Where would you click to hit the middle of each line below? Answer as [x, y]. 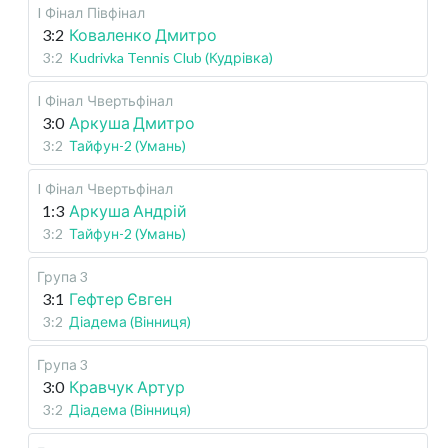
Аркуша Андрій [128, 211]
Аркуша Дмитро [132, 123]
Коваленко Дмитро [143, 35]
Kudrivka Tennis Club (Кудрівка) [171, 58]
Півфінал [116, 13]
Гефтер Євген [120, 299]
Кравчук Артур [127, 387]
